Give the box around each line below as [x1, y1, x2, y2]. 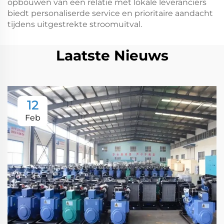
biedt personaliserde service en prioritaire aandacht [7, 8, 213, 18]
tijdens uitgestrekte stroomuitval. [7, 19, 142, 29]
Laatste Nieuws [55, 47, 168, 64]
